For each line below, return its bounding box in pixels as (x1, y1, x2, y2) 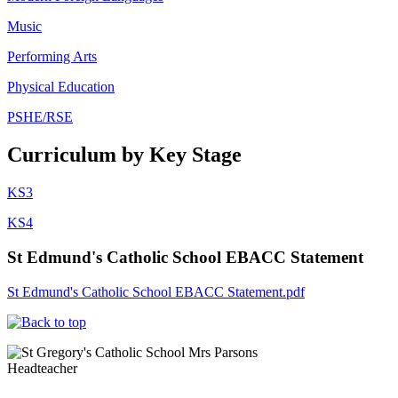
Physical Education (7, 79, 115, 95)
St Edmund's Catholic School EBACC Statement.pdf (7, 283, 305, 299)
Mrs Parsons (188, 344, 258, 360)
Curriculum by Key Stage (7, 143, 242, 167)
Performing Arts (7, 49, 97, 65)
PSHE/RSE (7, 109, 73, 125)
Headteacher (7, 360, 77, 376)
